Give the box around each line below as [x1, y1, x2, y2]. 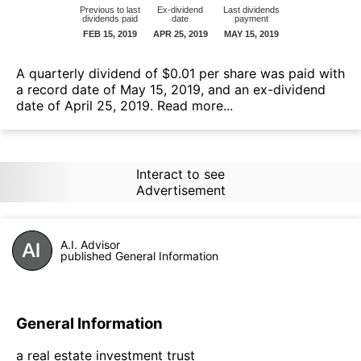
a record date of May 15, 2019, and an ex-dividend [16, 81, 326, 98]
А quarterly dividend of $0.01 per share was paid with [16, 64, 345, 81]
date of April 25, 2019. [16, 97, 157, 114]
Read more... [157, 97, 233, 114]
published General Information [60, 248, 218, 263]
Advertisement [135, 181, 226, 198]
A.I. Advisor [60, 237, 120, 251]
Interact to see [135, 165, 225, 182]
